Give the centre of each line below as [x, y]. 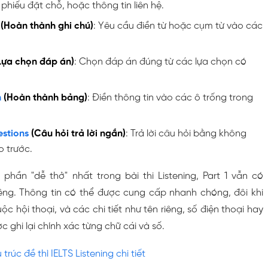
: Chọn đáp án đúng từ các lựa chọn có [160, 62]
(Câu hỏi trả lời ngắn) [77, 133]
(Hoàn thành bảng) [44, 98]
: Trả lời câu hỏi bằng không [186, 133]
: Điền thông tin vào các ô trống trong [170, 98]
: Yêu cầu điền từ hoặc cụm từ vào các [178, 26]
